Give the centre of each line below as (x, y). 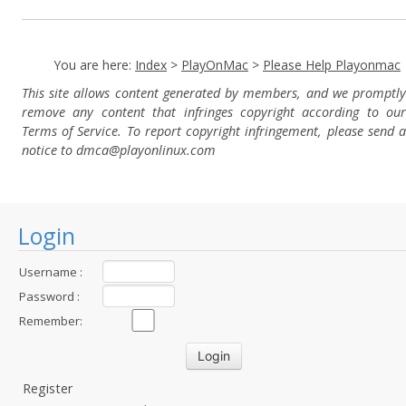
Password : (49, 296)
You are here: (94, 65)
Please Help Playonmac (332, 65)
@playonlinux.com (162, 150)
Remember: (51, 321)
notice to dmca (65, 150)
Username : (51, 272)
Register (48, 388)
